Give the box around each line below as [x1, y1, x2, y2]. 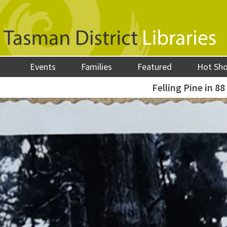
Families [81, 61, 112, 72]
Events [30, 61, 56, 72]
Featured [137, 61, 172, 72]
